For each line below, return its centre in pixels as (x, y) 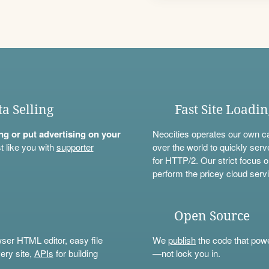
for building (75, 253)
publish (182, 240)
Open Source (212, 216)
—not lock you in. (186, 253)
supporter (75, 147)
